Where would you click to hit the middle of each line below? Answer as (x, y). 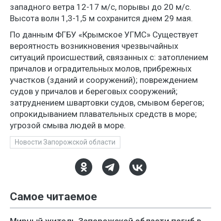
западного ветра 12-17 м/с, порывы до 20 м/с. (101, 7)
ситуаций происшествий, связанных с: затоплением (109, 57)
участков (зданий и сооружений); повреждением (104, 80)
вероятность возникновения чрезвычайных (94, 46)
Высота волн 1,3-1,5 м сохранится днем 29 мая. (101, 18)
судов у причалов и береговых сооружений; (94, 91)
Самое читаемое (54, 197)
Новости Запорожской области (65, 142)
